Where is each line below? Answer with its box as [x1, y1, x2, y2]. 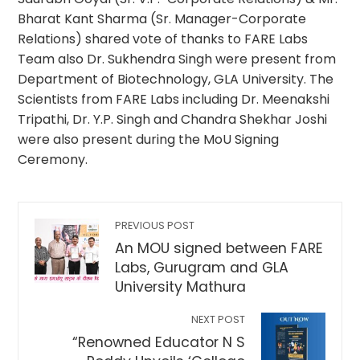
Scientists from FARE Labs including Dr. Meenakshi [18, 90, 330, 108]
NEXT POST [190, 313, 245, 326]
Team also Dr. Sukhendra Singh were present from [18, 50, 337, 68]
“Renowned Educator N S [72, 333, 245, 352]
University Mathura [115, 277, 247, 297]
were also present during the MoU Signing [18, 130, 280, 149]
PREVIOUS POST [115, 219, 195, 232]
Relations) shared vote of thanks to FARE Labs [18, 30, 309, 48]
